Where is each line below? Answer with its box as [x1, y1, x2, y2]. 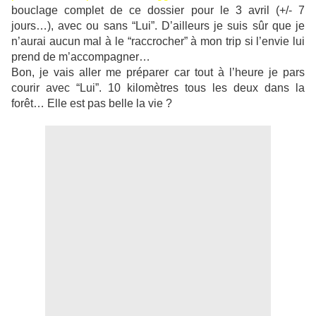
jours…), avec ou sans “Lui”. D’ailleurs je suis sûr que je [11, 20, 305, 32]
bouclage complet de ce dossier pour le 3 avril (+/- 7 [11, 4, 305, 17]
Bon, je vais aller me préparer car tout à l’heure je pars [11, 66, 305, 79]
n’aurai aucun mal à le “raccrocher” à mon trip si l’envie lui [11, 35, 305, 48]
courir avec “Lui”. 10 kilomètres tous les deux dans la [11, 82, 305, 95]
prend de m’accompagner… [11, 51, 150, 63]
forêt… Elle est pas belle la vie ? [11, 97, 172, 110]
